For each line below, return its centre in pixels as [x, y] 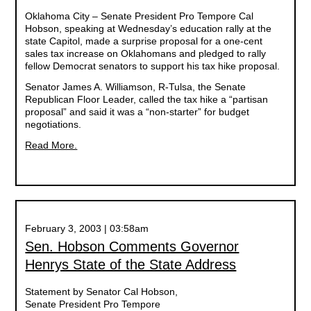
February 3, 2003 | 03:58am [87, 228]
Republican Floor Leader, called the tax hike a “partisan [147, 99]
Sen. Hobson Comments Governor [132, 246]
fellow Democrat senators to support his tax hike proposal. [153, 66]
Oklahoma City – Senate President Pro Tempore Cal [140, 16]
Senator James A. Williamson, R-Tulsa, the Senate [136, 87]
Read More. [51, 145]
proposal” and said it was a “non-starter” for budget [137, 112]
